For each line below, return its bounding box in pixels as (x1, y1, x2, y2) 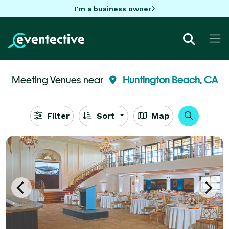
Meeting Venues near (11, 74, 105, 85)
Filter (44, 110, 70, 121)
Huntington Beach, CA (122, 74, 218, 85)
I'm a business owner (74, 4, 151, 13)
